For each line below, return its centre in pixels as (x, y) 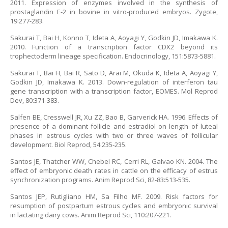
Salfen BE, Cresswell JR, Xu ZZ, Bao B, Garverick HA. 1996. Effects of (114, 117)
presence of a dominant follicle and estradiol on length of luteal (114, 126)
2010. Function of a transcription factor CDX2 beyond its (114, 47)
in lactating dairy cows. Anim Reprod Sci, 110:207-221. (91, 215)
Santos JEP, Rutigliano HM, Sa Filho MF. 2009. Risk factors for (114, 196)
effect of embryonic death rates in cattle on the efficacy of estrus (114, 170)
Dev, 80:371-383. (35, 100)
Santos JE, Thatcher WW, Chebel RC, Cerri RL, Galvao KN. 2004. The (114, 161)
